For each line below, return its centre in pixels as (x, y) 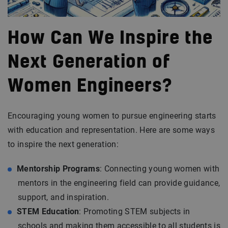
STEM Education (48, 211)
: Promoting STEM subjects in (135, 211)
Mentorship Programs (59, 168)
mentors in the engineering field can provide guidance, (119, 183)
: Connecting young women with (160, 168)
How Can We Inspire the (110, 38)
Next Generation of (89, 62)
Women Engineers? (90, 86)
